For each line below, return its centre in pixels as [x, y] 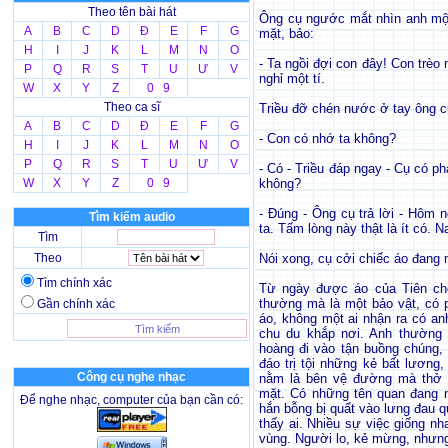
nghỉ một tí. [292, 78]
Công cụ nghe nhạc [131, 377]
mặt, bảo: [286, 33]
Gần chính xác [76, 304]
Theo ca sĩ [131, 107]
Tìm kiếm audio [131, 217]
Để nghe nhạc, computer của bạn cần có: [131, 400]
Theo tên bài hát [131, 12]
